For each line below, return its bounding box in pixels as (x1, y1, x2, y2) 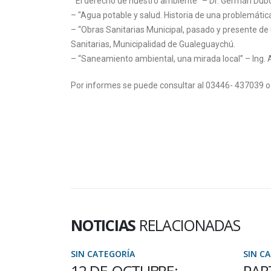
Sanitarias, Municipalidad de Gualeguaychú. (71, 39, 235, 49)
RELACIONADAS (139, 215, 240, 235)
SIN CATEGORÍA (71, 248, 135, 260)
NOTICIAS (71, 215, 139, 235)
